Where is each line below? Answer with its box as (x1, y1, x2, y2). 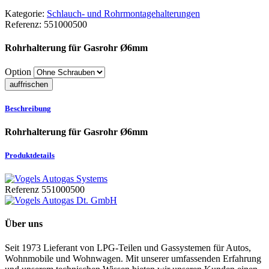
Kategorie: (5, 8, 44, 19)
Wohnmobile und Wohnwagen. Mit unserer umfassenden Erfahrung (5, 253, 261, 264)
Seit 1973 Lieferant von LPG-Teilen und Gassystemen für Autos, (5, 242, 251, 253)
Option (5, 66, 31, 77)
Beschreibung (5, 103, 51, 113)
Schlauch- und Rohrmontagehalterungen (47, 8, 200, 19)
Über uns (5, 219, 43, 229)
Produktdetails (5, 151, 55, 160)
